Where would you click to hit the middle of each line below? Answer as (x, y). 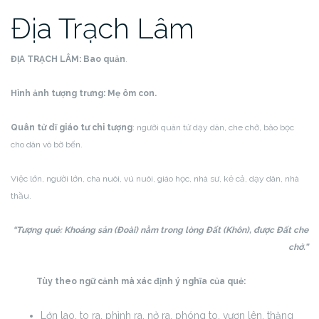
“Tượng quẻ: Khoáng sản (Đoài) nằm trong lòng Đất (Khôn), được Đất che (161, 230)
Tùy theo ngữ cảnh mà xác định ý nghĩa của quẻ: (128, 281)
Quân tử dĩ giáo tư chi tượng (72, 127)
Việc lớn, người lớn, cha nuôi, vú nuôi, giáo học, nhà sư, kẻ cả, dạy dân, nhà (155, 179)
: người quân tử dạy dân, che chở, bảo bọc (213, 127)
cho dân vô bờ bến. (47, 145)
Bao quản (103, 59)
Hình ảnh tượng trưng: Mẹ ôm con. (84, 93)
